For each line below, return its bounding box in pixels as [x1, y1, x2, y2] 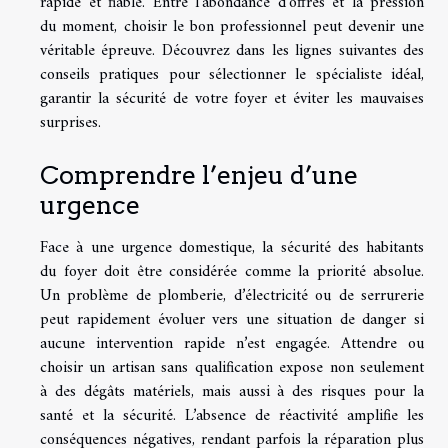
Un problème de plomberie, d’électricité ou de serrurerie [40, 281, 424, 310]
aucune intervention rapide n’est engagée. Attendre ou [40, 329, 424, 358]
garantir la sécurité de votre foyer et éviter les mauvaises [40, 84, 424, 113]
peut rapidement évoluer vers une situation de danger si [40, 305, 424, 334]
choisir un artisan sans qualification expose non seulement [40, 353, 424, 382]
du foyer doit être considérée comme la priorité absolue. [40, 257, 424, 286]
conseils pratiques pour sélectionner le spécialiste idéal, [40, 60, 424, 89]
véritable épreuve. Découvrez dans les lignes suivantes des [40, 36, 424, 65]
